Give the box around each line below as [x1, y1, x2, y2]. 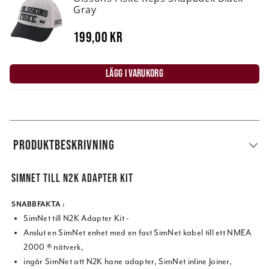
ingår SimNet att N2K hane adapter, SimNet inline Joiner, [23, 256, 232, 267]
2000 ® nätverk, [23, 242, 83, 253]
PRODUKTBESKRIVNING [13, 138, 115, 152]
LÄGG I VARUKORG [106, 67, 163, 80]
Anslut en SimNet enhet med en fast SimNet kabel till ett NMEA [23, 228, 252, 238]
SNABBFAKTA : [11, 199, 65, 210]
